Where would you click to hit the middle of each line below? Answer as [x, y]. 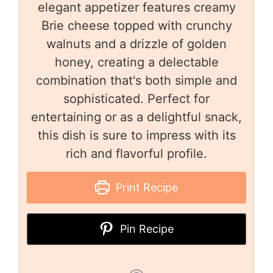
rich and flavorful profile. [136, 153]
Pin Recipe [145, 229]
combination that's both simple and [136, 80]
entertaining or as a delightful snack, [136, 117]
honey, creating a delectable [136, 62]
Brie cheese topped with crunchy [136, 25]
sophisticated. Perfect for [136, 98]
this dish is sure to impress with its [136, 135]
